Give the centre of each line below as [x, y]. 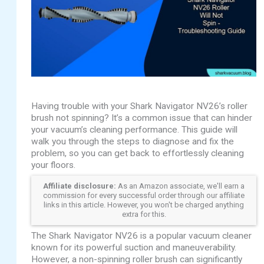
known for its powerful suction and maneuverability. [134, 248]
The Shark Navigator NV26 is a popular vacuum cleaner [142, 236]
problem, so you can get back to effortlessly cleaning [138, 154]
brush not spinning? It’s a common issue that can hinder [142, 118]
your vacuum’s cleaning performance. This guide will [135, 130]
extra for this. [144, 214]
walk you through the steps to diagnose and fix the [133, 142]
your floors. [54, 165]
